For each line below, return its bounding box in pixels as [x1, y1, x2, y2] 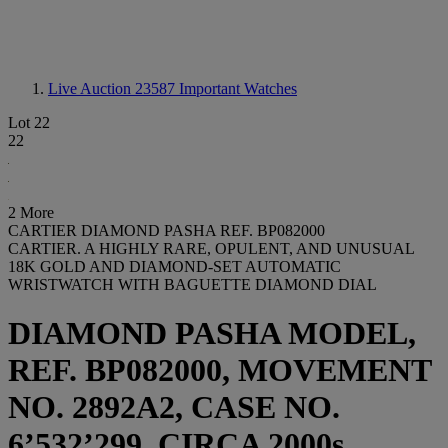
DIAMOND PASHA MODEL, [8, 315, 416, 352]
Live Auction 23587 [48, 80, 179, 97]
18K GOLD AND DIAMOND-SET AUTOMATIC [8, 258, 341, 275]
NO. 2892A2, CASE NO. [8, 389, 340, 426]
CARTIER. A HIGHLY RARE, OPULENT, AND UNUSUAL [8, 240, 414, 257]
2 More [8, 204, 54, 221]
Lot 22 [8, 114, 50, 131]
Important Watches [179, 80, 297, 97]
